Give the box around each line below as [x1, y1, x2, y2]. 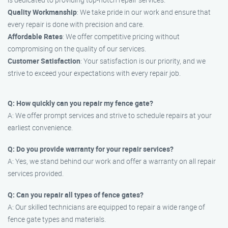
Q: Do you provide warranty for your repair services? [8, 144, 174, 154]
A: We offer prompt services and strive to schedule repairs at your [8, 110, 212, 120]
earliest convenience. [8, 123, 73, 132]
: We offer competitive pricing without [63, 32, 180, 41]
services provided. [8, 168, 64, 178]
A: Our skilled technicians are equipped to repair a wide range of [8, 202, 205, 212]
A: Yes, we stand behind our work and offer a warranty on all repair [8, 156, 216, 166]
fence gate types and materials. [8, 214, 106, 224]
